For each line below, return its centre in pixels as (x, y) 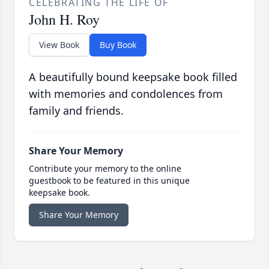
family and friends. (76, 111)
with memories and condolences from (126, 94)
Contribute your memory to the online (105, 169)
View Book (59, 45)
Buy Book (118, 45)
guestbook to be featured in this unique (109, 181)
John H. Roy (64, 20)
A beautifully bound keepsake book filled (133, 77)
